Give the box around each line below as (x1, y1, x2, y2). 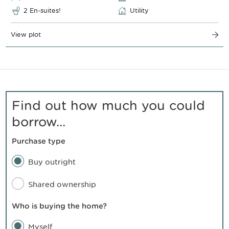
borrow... (12, 113, 65, 129)
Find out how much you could (12, 97, 205, 113)
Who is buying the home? (12, 201, 107, 211)
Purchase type (12, 136, 65, 146)
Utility (130, 6, 148, 14)
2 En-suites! (24, 6, 61, 14)
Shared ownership (28, 179, 96, 189)
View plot (11, 30, 41, 38)
